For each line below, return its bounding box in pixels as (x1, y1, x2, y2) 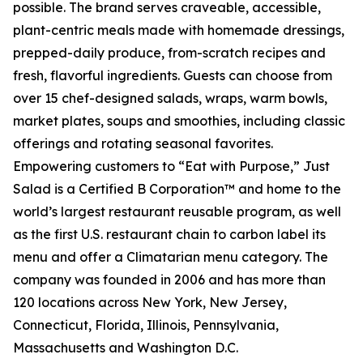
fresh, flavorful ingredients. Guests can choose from (13, 67, 332, 83)
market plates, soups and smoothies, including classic (13, 113, 345, 129)
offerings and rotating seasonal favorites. (13, 135, 273, 152)
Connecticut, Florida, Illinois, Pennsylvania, (13, 317, 279, 333)
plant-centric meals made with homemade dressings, (13, 22, 344, 38)
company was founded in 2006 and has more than (13, 271, 326, 288)
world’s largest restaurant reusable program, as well (13, 203, 341, 220)
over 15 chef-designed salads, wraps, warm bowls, (13, 90, 327, 106)
